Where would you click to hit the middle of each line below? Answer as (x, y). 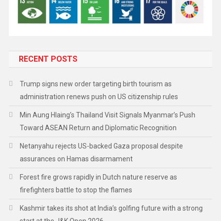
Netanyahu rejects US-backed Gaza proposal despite (101, 146)
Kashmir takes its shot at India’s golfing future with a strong (111, 208)
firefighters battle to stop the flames (76, 190)
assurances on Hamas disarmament (76, 159)
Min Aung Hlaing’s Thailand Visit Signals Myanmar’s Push (107, 115)
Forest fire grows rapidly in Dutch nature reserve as (98, 177)
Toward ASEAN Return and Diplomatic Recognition (98, 128)
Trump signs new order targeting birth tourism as (95, 84)
